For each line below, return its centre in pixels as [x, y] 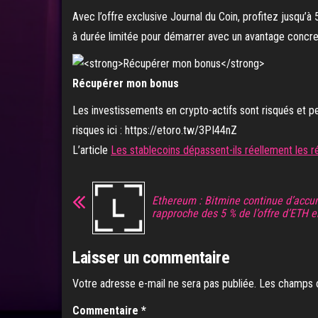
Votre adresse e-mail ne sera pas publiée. [164, 284]
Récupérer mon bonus [126, 84]
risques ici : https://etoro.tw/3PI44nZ [155, 131]
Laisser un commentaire [151, 258]
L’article [92, 150]
